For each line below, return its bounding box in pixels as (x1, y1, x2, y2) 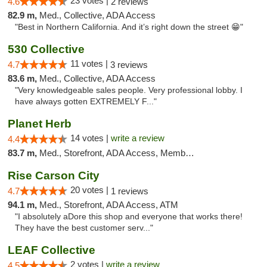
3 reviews (110, 60, 148, 70)
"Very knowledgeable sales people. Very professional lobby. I (15, 86, 243, 95)
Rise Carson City (8, 169, 100, 182)
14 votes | (70, 133, 111, 143)
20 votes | (70, 185, 111, 195)
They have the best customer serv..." (15, 223, 153, 232)
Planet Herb (8, 117, 72, 130)
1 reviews (111, 186, 148, 196)
